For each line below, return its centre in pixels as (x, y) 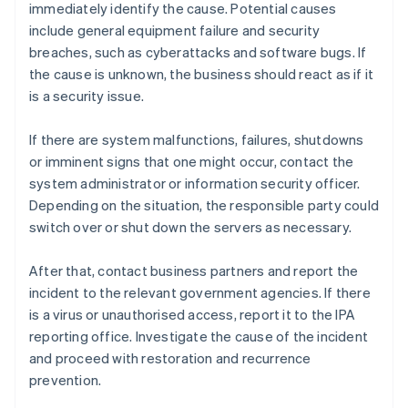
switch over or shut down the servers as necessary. (191, 227)
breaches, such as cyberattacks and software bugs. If (198, 52)
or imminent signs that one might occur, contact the (192, 162)
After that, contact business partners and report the (194, 271)
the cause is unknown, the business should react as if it (202, 74)
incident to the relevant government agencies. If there (200, 293)
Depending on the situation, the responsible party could (204, 205)
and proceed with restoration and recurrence (170, 358)
